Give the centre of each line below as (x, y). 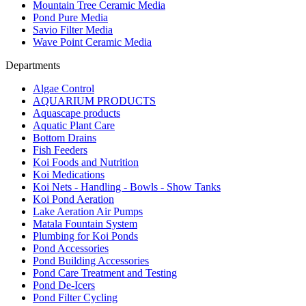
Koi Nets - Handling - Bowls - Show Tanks (127, 187)
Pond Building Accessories (91, 261)
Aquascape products (76, 113)
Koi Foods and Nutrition (86, 163)
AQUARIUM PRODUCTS (94, 101)
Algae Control (64, 89)
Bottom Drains (65, 138)
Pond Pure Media (70, 18)
